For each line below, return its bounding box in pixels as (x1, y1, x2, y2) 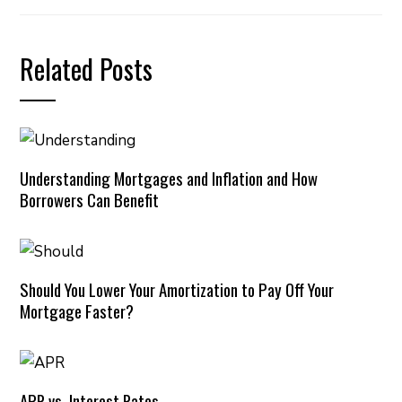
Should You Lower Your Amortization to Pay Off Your (20, 276, 335, 301)
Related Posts (20, 48, 153, 89)
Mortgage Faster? (20, 298, 135, 323)
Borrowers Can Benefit (20, 187, 160, 212)
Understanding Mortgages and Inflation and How (20, 165, 319, 190)
